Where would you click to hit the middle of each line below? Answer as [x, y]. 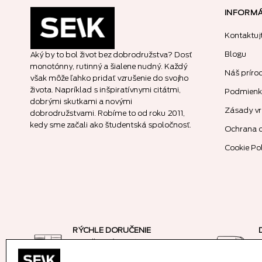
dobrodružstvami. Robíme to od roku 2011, [108, 113]
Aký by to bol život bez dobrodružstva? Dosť [111, 54]
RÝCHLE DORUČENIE [112, 230]
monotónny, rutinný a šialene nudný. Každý [109, 66]
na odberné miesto [108, 242]
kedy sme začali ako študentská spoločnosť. [111, 125]
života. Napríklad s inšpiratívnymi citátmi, [106, 89]
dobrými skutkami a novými [82, 101]
